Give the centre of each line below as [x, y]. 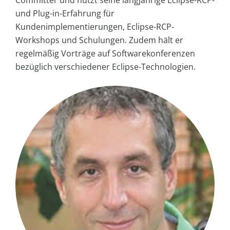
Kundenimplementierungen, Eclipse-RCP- [95, 26]
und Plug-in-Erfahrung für [65, 13]
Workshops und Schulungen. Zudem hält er [99, 40]
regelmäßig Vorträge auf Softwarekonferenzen [105, 53]
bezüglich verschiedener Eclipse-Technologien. [106, 66]
